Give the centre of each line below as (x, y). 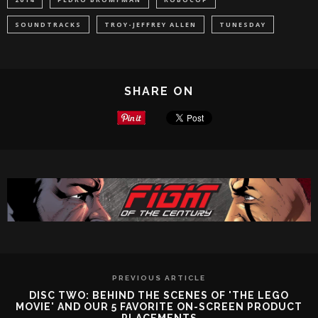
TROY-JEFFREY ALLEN (150, 24)
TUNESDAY (243, 24)
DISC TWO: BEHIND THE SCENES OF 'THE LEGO (159, 296)
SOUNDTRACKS (48, 24)
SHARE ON (159, 91)
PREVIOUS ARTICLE (159, 278)
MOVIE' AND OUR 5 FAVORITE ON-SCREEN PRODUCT (159, 307)
